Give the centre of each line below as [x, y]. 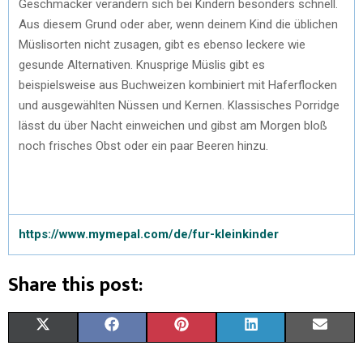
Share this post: [75, 285]
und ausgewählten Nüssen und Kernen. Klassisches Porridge [179, 105]
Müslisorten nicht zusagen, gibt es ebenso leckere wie [162, 44]
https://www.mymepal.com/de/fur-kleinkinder [149, 234]
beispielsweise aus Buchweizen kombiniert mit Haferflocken [178, 85]
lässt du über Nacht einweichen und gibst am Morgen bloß [173, 125]
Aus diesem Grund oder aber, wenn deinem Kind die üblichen [178, 24]
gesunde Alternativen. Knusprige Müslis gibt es [142, 64]
